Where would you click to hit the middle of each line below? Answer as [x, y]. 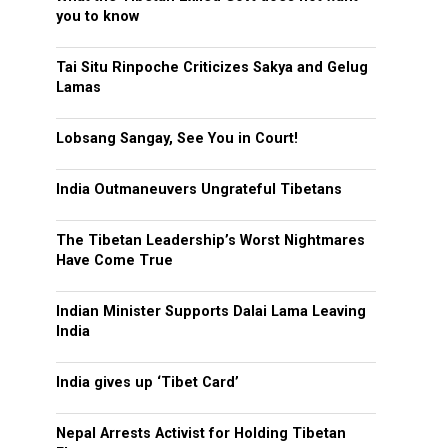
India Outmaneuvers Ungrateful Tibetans [199, 190]
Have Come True [114, 261]
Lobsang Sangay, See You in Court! [177, 139]
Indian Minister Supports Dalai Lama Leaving [211, 312]
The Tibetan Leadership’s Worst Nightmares [210, 241]
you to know [97, 17]
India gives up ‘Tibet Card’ [147, 383]
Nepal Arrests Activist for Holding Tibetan [201, 434]
